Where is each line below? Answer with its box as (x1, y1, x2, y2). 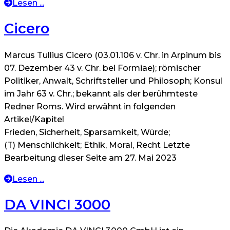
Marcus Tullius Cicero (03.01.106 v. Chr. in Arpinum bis (4, 50, 221, 60)
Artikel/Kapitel (4, 114, 64, 124)
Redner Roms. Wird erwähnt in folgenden (4, 101, 176, 111)
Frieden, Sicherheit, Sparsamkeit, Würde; (4, 127, 170, 137)
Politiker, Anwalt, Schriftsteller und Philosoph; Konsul (4, 75, 222, 86)
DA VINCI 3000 (4, 196, 110, 214)
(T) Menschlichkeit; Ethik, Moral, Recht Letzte (4, 140, 190, 150)
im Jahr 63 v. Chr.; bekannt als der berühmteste (4, 88, 198, 99)
